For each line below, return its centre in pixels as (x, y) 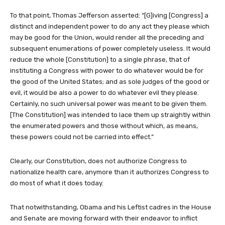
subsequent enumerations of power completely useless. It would (110, 48)
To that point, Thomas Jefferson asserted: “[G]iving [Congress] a (109, 15)
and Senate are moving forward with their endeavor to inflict (104, 218)
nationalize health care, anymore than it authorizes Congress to (109, 172)
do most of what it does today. (57, 183)
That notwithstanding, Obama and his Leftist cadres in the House (111, 207)
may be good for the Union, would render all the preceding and (107, 37)
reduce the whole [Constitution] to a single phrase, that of (100, 59)
